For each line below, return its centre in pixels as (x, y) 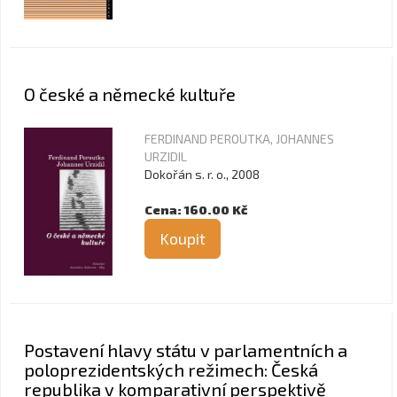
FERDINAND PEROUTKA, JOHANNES (239, 139)
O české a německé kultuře (130, 94)
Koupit (183, 238)
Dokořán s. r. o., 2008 (202, 174)
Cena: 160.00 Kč (196, 210)
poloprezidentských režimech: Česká (171, 370)
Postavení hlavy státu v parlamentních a (186, 350)
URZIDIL (166, 156)
